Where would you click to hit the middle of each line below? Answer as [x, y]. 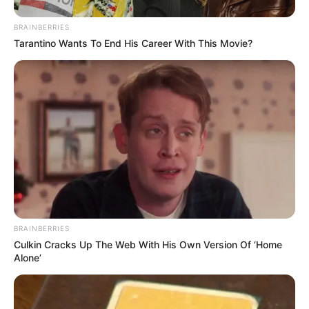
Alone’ [28, 257]
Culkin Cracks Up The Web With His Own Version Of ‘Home [148, 244]
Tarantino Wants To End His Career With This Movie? [133, 43]
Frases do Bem [50, 262]
